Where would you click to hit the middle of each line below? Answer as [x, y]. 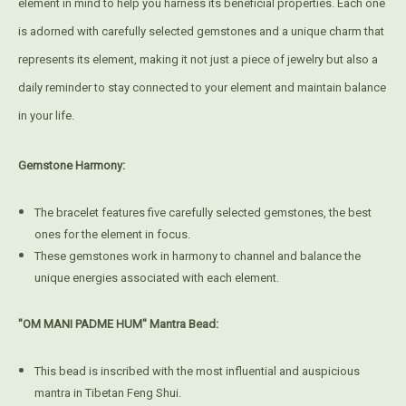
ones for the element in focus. [113, 235]
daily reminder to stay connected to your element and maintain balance [202, 88]
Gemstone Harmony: [73, 166]
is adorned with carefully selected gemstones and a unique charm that [201, 32]
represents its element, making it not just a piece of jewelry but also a [198, 60]
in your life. [46, 116]
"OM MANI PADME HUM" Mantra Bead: [118, 324]
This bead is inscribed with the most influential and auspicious [198, 372]
